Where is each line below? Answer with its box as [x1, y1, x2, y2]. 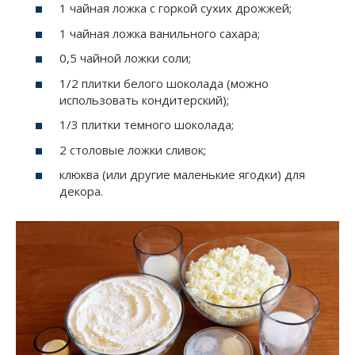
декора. [59, 183, 103, 200]
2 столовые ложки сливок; [59, 141, 206, 158]
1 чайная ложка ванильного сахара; [59, 25, 260, 41]
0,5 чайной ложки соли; [59, 50, 191, 67]
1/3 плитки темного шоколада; [59, 116, 234, 133]
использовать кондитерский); [59, 91, 229, 108]
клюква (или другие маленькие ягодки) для [59, 166, 305, 183]
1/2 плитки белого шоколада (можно [59, 74, 269, 91]
